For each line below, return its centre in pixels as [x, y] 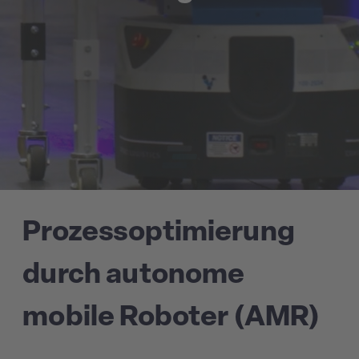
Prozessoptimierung [159, 234]
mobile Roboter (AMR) [171, 319]
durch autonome [134, 276]
